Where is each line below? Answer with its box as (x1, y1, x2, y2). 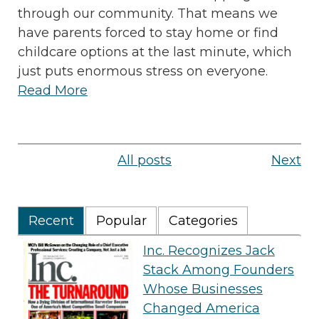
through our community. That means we (18, 6, 278, 22)
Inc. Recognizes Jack (142, 243, 275, 259)
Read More (18, 83, 88, 99)
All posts (117, 152, 172, 169)
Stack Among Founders (142, 262, 294, 278)
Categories (168, 213, 238, 229)
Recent (28, 213, 74, 229)
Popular (95, 213, 147, 229)
